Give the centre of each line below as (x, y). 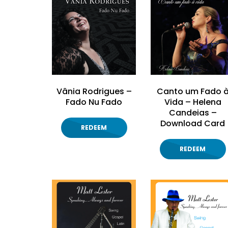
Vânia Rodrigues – (94, 92)
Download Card (193, 124)
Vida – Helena (193, 102)
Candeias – (193, 113)
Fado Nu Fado (94, 102)
